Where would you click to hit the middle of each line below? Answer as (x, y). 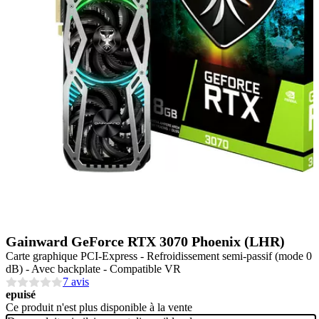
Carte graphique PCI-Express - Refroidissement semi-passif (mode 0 (159, 256)
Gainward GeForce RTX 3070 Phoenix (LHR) (145, 241)
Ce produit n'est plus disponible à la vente (99, 307)
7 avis (76, 282)
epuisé (21, 294)
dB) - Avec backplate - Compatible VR (93, 269)
